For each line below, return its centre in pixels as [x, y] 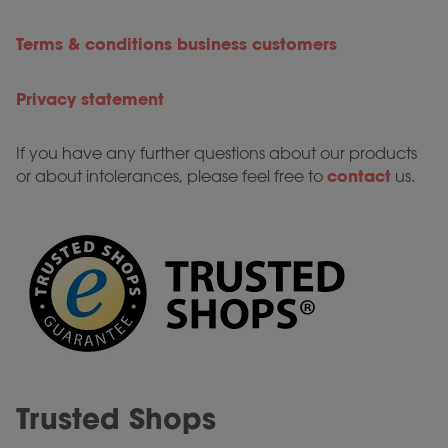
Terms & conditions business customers [176, 44]
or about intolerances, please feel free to [171, 176]
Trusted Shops [120, 419]
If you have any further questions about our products [216, 153]
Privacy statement [90, 99]
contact [359, 176]
